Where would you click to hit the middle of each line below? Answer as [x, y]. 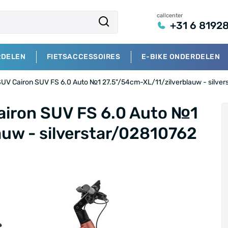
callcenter [170, 15]
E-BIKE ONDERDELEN [181, 57]
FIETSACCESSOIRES [83, 57]
